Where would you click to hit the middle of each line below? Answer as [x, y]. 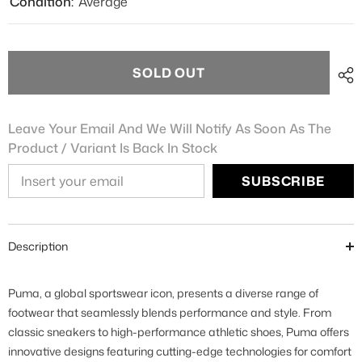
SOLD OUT [169, 73]
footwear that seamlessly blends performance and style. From [170, 312]
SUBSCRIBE [283, 181]
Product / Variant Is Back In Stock [113, 148]
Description [38, 246]
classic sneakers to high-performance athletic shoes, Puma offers [179, 332]
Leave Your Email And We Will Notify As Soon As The [170, 128]
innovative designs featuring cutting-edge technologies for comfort [180, 351]
